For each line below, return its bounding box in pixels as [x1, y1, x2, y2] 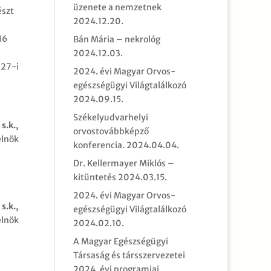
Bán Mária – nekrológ [73, 34, 160, 45]
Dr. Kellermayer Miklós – [73, 158, 174, 169]
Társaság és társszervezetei [73, 250, 185, 261]
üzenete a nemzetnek [73, 2, 162, 13]
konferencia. [73, 140, 125, 151]
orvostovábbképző [73, 126, 149, 137]
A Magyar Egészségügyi [73, 236, 168, 247]
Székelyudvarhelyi [73, 112, 148, 123]
